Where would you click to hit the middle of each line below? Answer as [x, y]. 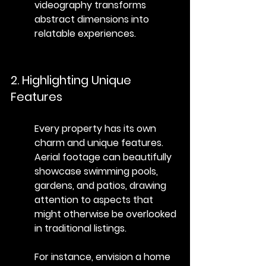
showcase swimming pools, [97, 171]
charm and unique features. [100, 142]
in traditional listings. [80, 228]
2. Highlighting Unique [72, 80]
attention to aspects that [95, 199]
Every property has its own [96, 128]
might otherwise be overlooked [107, 214]
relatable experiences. [85, 33]
